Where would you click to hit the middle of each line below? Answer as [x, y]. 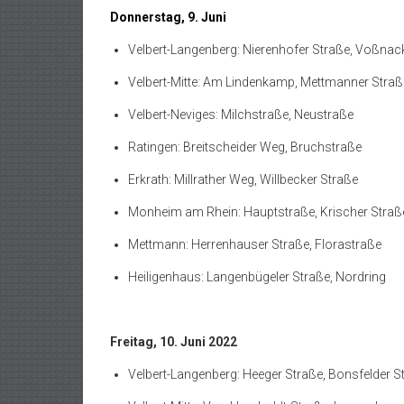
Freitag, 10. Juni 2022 [174, 341]
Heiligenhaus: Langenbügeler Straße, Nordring [257, 276]
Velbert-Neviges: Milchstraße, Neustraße [241, 114]
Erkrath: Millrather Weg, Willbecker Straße [243, 179]
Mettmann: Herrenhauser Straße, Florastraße [255, 244]
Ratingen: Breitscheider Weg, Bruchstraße [245, 147]
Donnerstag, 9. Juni [168, 17]
